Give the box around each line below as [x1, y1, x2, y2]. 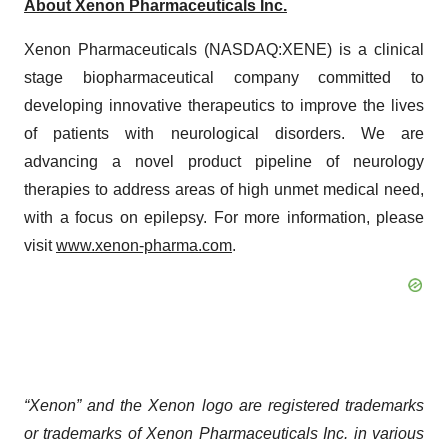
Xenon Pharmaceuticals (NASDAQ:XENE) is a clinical [24, 41, 424, 58]
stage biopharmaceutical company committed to [24, 69, 424, 86]
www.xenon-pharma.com [56, 237, 232, 254]
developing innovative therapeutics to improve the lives [24, 97, 424, 114]
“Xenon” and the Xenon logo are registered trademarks [24, 397, 424, 414]
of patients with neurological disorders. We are [24, 125, 424, 142]
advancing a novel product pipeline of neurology [24, 153, 424, 170]
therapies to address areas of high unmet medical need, [24, 181, 424, 198]
